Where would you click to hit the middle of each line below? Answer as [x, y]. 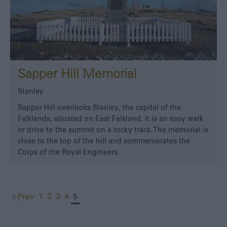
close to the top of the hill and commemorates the [104, 141]
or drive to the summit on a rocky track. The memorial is [113, 130]
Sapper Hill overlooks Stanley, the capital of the [99, 108]
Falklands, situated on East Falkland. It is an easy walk [110, 119]
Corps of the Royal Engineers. [69, 152]
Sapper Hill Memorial [77, 74]
